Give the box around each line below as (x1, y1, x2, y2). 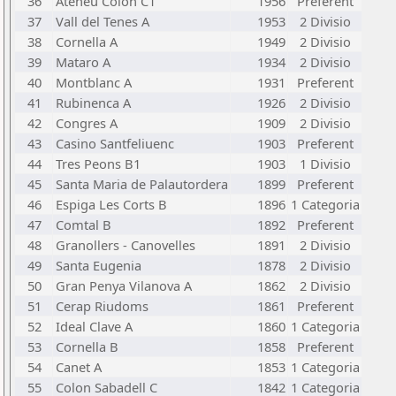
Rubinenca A (56, 94, 131, 111)
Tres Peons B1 (56, 155, 141, 172)
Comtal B (56, 216, 111, 233)
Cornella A (56, 33, 118, 50)
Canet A (56, 358, 102, 376)
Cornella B (56, 338, 118, 355)
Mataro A (56, 53, 110, 71)
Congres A (56, 114, 118, 132)
